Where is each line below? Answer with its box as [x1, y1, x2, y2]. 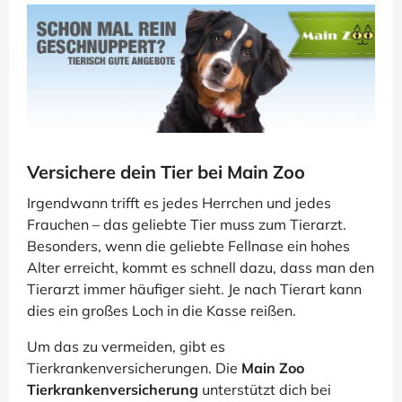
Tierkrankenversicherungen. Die [27, 359, 241, 378]
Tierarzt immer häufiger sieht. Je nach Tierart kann [27, 280, 362, 299]
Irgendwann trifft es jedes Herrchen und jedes [27, 194, 331, 213]
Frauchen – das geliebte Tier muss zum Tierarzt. [27, 215, 346, 234]
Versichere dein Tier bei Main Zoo [27, 161, 305, 184]
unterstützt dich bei [198, 380, 331, 399]
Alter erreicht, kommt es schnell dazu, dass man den [27, 258, 374, 277]
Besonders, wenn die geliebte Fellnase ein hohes [27, 237, 350, 256]
